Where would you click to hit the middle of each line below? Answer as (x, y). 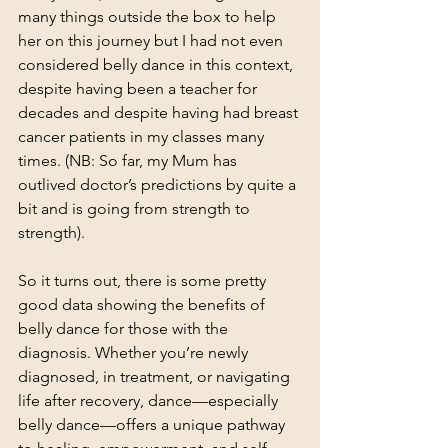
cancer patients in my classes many (143, 136)
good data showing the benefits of (143, 304)
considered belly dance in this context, (157, 64)
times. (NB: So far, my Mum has (129, 160)
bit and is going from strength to (136, 208)
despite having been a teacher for (139, 88)
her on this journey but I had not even (152, 40)
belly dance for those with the (125, 328)
